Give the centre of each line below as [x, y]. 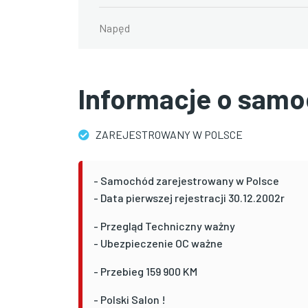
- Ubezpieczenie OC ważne [159, 243]
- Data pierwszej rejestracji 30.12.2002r [190, 197]
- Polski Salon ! [131, 299]
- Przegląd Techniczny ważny [165, 225]
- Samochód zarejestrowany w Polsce [187, 180]
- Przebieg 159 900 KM [146, 271]
